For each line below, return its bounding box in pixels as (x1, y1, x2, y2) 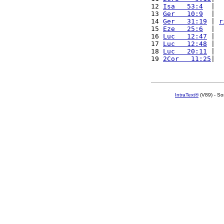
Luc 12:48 (163, 40, 207, 47)
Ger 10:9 (163, 10, 203, 17)
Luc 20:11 (163, 47, 207, 55)
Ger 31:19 (163, 17, 207, 25)
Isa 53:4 (163, 2, 203, 10)
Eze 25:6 (163, 25, 203, 32)
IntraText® (175, 92, 198, 97)
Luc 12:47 (163, 32, 207, 40)
